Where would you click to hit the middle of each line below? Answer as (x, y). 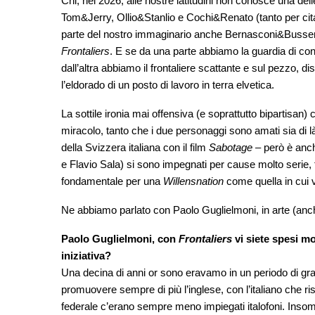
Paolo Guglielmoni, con (120, 239)
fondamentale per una (112, 181)
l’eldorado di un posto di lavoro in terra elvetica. (168, 85)
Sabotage (231, 148)
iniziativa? (86, 256)
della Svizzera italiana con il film (135, 148)
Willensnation (193, 181)
